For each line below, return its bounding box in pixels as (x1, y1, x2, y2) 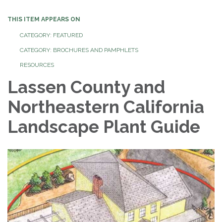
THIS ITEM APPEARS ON (7, 16, 80, 23)
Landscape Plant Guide (7, 116, 200, 137)
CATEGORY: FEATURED (20, 32, 83, 39)
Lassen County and (7, 77, 165, 98)
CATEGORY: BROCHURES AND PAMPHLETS (20, 47, 138, 54)
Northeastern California (7, 97, 204, 117)
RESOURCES (20, 61, 54, 69)
